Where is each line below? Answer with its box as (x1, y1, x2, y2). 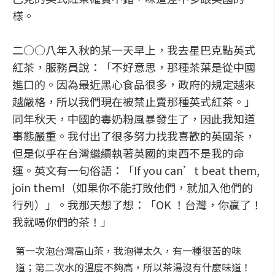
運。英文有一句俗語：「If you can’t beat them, (12, 162, 260, 178)
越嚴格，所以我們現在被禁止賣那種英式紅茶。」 (12, 93, 255, 109)
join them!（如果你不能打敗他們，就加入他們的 (12, 179, 253, 195)
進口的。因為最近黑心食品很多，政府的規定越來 (12, 76, 255, 92)
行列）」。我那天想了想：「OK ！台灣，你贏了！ (12, 196, 262, 212)
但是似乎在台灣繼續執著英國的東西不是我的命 (12, 145, 244, 161)
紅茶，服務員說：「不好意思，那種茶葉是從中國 (12, 59, 255, 75)
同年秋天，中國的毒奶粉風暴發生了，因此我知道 (12, 110, 255, 126)
